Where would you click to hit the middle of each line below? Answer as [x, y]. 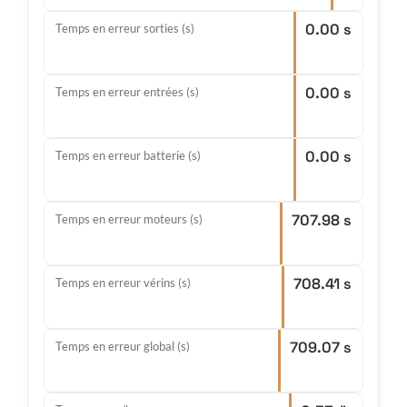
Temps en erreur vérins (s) [123, 283]
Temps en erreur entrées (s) [127, 92]
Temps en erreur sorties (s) [125, 29]
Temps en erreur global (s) [123, 347]
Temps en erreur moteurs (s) [129, 219]
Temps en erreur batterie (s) [128, 156]
